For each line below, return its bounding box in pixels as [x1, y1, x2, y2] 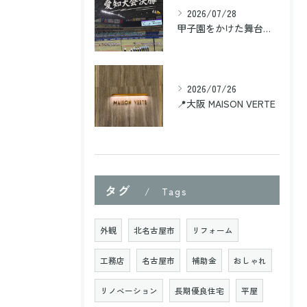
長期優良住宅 [175, 284, 224, 296]
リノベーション [100, 284, 158, 296]
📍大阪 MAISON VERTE [177, 96, 275, 110]
